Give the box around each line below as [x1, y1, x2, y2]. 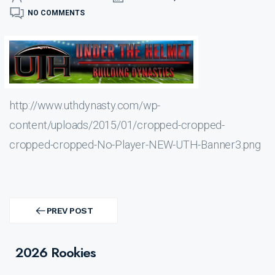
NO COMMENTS [28, 8, 85, 17]
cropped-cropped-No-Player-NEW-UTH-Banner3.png [9, 138, 261, 152]
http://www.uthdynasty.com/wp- [9, 99, 161, 112]
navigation [9, 206, 45, 216]
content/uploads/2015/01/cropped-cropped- [9, 118, 225, 132]
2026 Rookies [15, 242, 96, 263]
